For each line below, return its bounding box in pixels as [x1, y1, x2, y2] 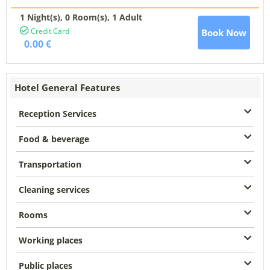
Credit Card [29, 26, 69, 37]
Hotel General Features [14, 81, 120, 94]
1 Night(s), [20, 11, 65, 24]
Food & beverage [19, 133, 89, 145]
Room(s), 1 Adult [72, 11, 142, 24]
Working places [19, 234, 83, 246]
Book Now [201, 27, 246, 39]
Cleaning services [19, 184, 90, 196]
